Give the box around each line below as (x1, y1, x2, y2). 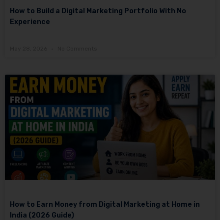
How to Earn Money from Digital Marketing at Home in (10, 200, 200, 209)
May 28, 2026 (10, 45, 49, 53)
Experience (10, 18, 50, 27)
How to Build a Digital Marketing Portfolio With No (10, 7, 186, 16)
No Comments (56, 45, 97, 53)
